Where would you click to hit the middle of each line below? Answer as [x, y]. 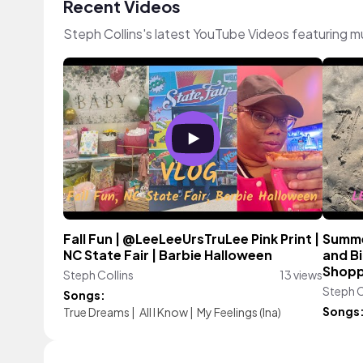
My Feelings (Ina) [239, 312]
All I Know [163, 312]
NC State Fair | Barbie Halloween [168, 255]
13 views [301, 275]
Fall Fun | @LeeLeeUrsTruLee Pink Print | [191, 239]
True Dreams [96, 312]
